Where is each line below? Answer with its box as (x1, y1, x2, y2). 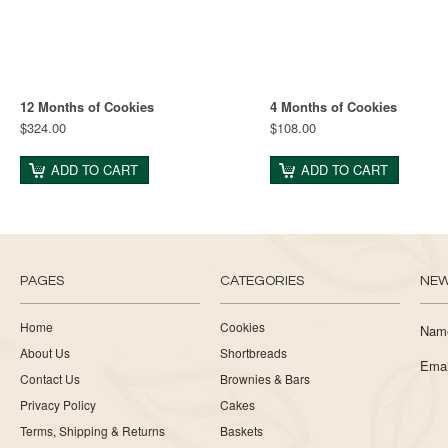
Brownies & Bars (220, 370, 310, 387)
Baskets (220, 422, 263, 439)
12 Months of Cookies (20, 97, 154, 116)
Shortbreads (220, 344, 287, 361)
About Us (20, 344, 70, 361)
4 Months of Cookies (270, 97, 397, 116)
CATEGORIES (220, 274, 304, 288)
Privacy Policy (20, 396, 96, 413)
